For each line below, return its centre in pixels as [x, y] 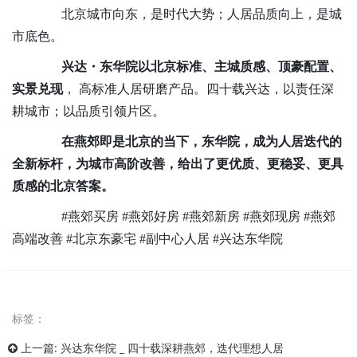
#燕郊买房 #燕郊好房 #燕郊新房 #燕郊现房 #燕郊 [186, 216]
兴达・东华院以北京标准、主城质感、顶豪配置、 [189, 67]
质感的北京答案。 [63, 186]
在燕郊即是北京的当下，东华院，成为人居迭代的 [189, 141]
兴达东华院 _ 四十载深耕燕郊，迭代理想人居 [172, 348]
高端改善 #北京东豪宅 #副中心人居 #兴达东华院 [147, 239]
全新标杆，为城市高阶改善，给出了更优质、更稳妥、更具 [178, 164]
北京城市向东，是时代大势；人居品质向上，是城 [189, 14]
